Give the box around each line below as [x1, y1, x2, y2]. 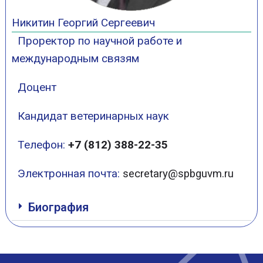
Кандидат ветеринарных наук [11, 109, 169, 123]
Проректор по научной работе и [11, 34, 182, 48]
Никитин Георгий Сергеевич [11, 16, 155, 29]
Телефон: [11, 138, 68, 151]
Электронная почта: [17, 167, 123, 180]
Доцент [11, 80, 56, 94]
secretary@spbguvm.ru [122, 167, 234, 180]
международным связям [11, 52, 139, 65]
